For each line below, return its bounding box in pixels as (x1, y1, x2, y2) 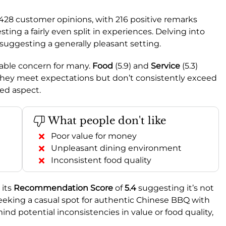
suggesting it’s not (136, 183, 214, 193)
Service (151, 61, 180, 71)
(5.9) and (113, 61, 151, 71)
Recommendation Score (14, 183, 113, 193)
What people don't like (45, 114, 166, 127)
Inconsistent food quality (51, 155, 151, 165)
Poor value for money (51, 131, 137, 141)
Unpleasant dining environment (51, 143, 182, 153)
